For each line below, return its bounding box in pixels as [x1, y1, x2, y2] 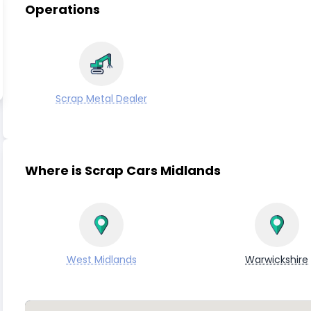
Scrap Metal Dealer [56, 92, 148, 106]
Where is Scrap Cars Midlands [25, 162, 221, 179]
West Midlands [66, 253, 137, 267]
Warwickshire [245, 253, 309, 267]
